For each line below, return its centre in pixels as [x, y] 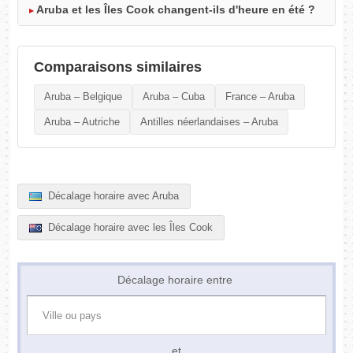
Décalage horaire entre [176, 280]
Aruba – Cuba [174, 97]
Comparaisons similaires [118, 67]
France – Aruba [260, 97]
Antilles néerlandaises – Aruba [210, 122]
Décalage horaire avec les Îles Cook [129, 228]
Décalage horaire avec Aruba [112, 196]
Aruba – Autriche [82, 122]
